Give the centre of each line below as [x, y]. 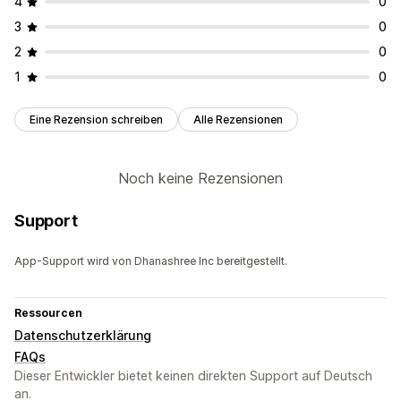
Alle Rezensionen [238, 120]
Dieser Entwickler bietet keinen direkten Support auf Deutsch [193, 376]
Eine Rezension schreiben [96, 120]
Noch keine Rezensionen [200, 179]
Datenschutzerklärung [83, 336]
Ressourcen [48, 313]
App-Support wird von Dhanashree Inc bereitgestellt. [151, 261]
